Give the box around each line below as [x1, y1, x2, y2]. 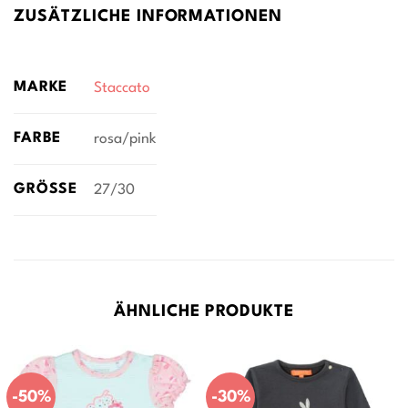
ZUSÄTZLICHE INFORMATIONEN [14, 8, 283, 25]
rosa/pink [93, 131, 157, 147]
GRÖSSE [14, 181, 69, 197]
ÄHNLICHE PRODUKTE [113, 303, 295, 321]
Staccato [93, 80, 150, 96]
